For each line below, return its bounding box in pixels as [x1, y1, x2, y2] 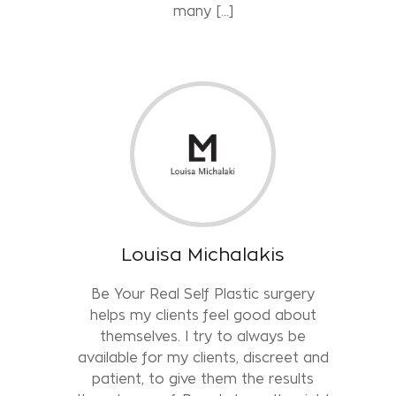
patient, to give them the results [92, 370, 315, 386]
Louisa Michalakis [121, 244, 286, 264]
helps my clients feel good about [89, 307, 316, 323]
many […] [172, 3, 233, 19]
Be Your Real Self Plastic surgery [91, 286, 316, 301]
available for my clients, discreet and [77, 349, 329, 365]
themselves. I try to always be [100, 328, 307, 344]
